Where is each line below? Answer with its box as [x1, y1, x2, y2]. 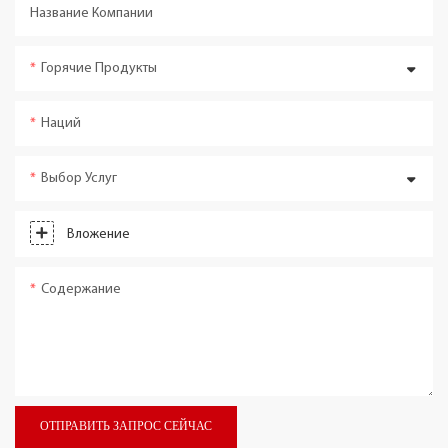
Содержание [41, 281, 121, 297]
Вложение [67, 226, 130, 242]
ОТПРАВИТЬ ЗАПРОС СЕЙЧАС [40, 420, 212, 433]
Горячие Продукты [41, 60, 157, 76]
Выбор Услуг [41, 170, 117, 186]
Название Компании [30, 5, 153, 21]
